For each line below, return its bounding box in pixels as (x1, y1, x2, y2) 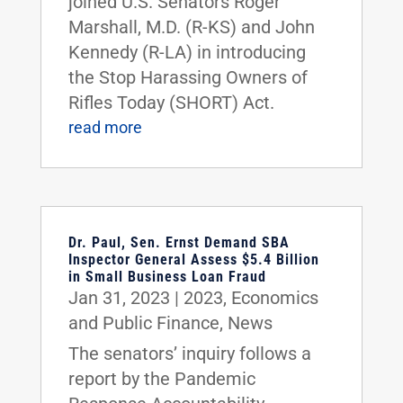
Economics (230, 286, 318, 309)
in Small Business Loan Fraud (67, 267, 266, 285)
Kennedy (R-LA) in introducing (67, 40, 306, 63)
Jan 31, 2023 (67, 286, 170, 309)
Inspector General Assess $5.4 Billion (67, 250, 319, 268)
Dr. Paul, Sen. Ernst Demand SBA (67, 233, 290, 251)
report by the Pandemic (67, 367, 255, 390)
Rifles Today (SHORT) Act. (67, 91, 274, 113)
